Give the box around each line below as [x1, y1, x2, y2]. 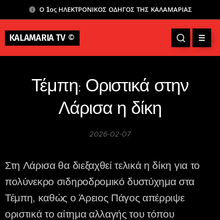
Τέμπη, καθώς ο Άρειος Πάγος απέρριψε [5, 192, 185, 204]
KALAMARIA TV [9, 32, 65, 43]
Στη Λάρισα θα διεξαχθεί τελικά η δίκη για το [5, 159, 200, 172]
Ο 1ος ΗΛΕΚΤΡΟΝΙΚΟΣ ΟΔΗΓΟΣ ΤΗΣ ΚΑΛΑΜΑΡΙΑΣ [39, 5, 192, 13]
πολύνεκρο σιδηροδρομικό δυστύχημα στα [5, 175, 195, 188]
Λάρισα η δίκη [58, 101, 162, 118]
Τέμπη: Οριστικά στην [31, 78, 189, 96]
